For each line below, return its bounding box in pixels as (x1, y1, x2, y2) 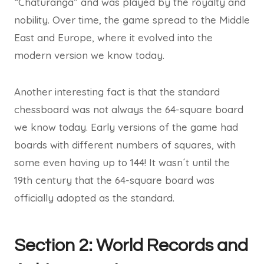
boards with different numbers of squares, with (14, 138, 236, 151)
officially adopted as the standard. (14, 192, 174, 204)
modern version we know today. (14, 49, 164, 61)
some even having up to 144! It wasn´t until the (14, 156, 230, 169)
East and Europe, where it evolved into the (14, 31, 213, 44)
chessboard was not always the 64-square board (14, 103, 243, 115)
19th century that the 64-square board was (14, 174, 214, 186)
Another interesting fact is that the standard (14, 85, 220, 98)
